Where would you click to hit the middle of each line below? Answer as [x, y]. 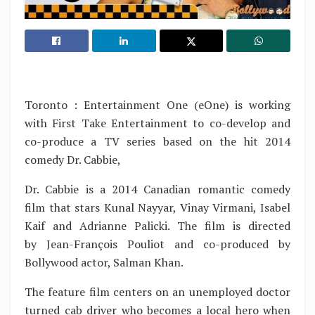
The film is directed [230, 226]
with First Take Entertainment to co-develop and [157, 123]
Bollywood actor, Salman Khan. [104, 263]
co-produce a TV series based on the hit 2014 [157, 142]
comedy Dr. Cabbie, [73, 160]
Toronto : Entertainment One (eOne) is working [157, 105]
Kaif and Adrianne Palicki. [97, 226]
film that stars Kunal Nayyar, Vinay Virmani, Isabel [157, 208]
